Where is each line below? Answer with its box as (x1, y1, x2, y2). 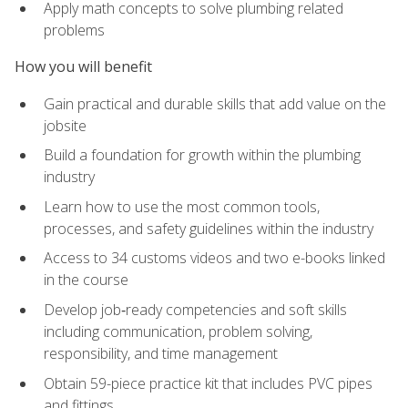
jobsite (44, 115, 87, 136)
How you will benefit (15, 56, 152, 77)
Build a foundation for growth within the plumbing (44, 145, 361, 166)
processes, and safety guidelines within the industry (44, 218, 373, 239)
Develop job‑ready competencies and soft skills (44, 300, 347, 321)
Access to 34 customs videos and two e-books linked (44, 248, 385, 269)
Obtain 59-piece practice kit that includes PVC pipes (44, 372, 372, 393)
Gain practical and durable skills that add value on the (44, 93, 386, 114)
